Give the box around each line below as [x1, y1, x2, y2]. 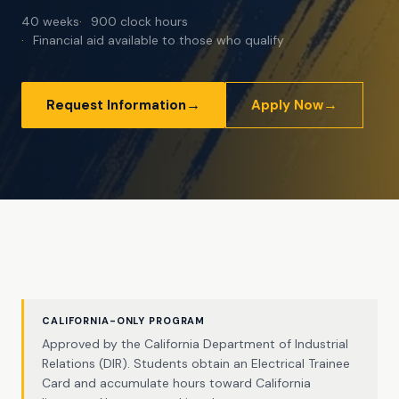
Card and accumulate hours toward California [42, 375, 311, 391]
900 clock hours [91, 13, 188, 29]
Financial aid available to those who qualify [33, 32, 284, 48]
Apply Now [251, 96, 323, 114]
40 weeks [21, 13, 79, 29]
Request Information [46, 96, 186, 114]
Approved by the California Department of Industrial [42, 336, 348, 352]
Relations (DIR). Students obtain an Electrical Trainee [42, 355, 350, 371]
